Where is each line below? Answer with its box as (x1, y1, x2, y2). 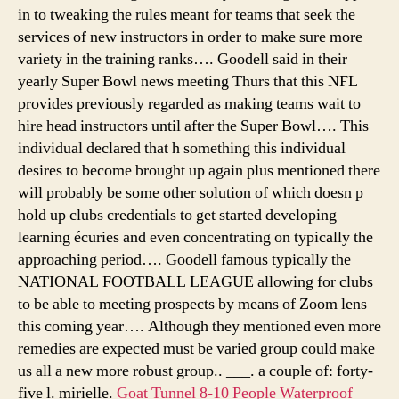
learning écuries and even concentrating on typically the (18, 226, 373, 248)
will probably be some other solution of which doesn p (18, 182, 363, 203)
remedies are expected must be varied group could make (18, 338, 375, 359)
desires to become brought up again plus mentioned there (18, 159, 380, 181)
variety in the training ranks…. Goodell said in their (18, 48, 347, 69)
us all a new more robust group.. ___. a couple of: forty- (18, 360, 373, 381)
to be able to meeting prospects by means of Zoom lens (18, 293, 367, 314)
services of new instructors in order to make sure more (18, 26, 362, 47)
